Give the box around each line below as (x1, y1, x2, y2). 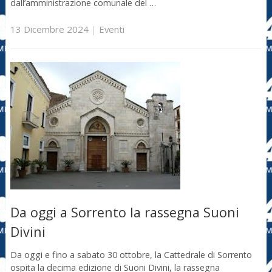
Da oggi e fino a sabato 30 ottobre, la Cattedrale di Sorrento (10, 248, 252, 260)
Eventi (98, 22, 124, 35)
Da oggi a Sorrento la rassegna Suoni (10, 203, 239, 222)
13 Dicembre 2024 (10, 22, 89, 35)
